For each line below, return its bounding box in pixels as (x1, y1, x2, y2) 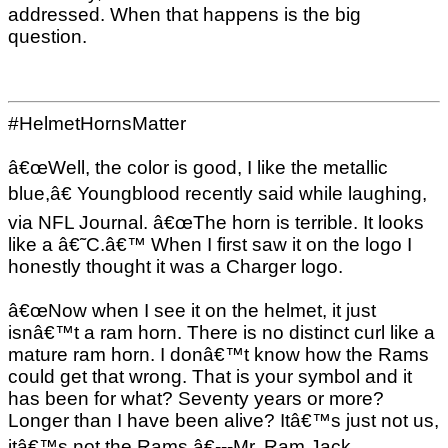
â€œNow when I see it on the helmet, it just (8, 299, 376, 321)
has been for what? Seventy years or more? (8, 387, 384, 409)
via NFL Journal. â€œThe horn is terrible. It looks (8, 211, 424, 233)
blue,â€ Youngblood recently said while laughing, (8, 182, 427, 204)
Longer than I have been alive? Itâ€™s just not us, (8, 409, 439, 431)
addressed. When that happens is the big (8, 3, 361, 25)
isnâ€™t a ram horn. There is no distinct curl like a (8, 321, 435, 343)
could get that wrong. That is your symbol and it (8, 365, 412, 387)
